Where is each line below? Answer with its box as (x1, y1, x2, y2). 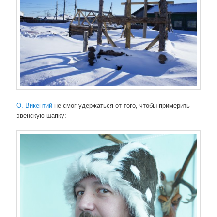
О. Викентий (16, 100, 53, 109)
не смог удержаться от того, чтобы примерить (52, 100, 190, 109)
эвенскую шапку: (16, 110, 67, 120)
